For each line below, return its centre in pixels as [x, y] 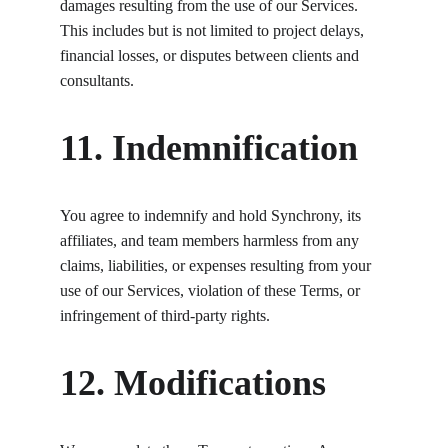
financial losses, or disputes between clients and [211, 55]
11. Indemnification [209, 148]
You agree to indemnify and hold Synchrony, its [212, 215]
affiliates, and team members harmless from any [211, 240]
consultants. [97, 80]
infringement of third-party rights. [165, 315]
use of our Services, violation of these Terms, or [212, 290]
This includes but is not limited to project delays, [214, 30]
